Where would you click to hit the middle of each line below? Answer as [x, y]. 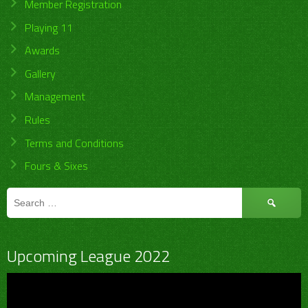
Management [55, 97]
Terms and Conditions [74, 143]
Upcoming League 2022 [88, 256]
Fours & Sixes [56, 166]
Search [257, 196]
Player [21, 297]
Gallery [40, 73]
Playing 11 [48, 27]
